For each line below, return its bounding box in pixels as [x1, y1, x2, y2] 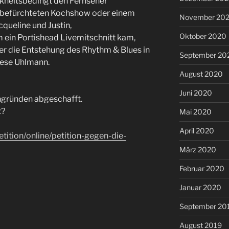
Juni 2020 [179, 88, 212, 97]
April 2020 [179, 126, 214, 135]
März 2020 [179, 145, 216, 154]
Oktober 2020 [179, 31, 226, 40]
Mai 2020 [179, 107, 212, 116]
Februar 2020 [179, 164, 224, 173]
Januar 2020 [179, 182, 221, 192]
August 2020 [179, 69, 223, 78]
